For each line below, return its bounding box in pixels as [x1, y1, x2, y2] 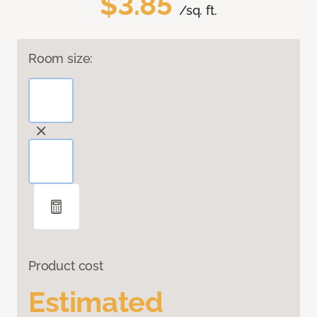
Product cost [28, 258, 103, 274]
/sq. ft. [179, 3, 217, 18]
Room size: [28, 51, 93, 67]
